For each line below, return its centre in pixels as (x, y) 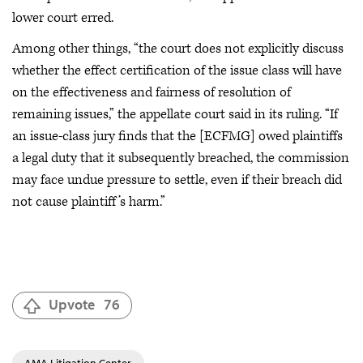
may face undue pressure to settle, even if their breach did (177, 179)
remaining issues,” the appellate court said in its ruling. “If (175, 114)
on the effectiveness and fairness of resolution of (152, 92)
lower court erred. (63, 18)
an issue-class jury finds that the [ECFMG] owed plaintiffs (177, 136)
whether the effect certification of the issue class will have (177, 70)
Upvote (72, 304)
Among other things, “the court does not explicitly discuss (178, 48)
